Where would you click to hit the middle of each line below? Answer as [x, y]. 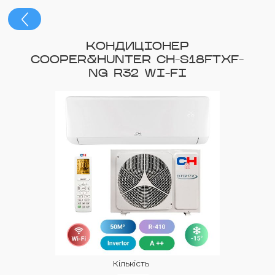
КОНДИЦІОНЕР [137, 47]
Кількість [130, 263]
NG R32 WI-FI [137, 74]
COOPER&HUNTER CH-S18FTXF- [137, 61]
